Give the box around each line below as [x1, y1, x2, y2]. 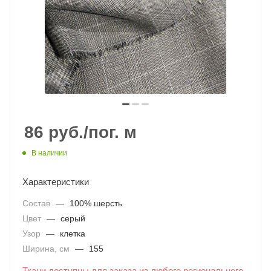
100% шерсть [70, 198, 122, 209]
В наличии [31, 149, 67, 158]
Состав [22, 198, 53, 209]
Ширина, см [22, 244, 72, 254]
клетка [60, 229, 85, 239]
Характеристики [22, 177, 89, 188]
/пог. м [83, 123, 137, 142]
